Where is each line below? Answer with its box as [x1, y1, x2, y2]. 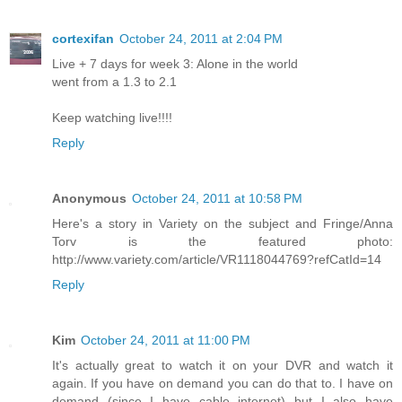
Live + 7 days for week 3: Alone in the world [52, 56, 298, 71]
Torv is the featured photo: [52, 233, 393, 249]
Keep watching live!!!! [52, 109, 172, 125]
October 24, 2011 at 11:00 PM [81, 332, 250, 347]
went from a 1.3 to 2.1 [52, 74, 177, 89]
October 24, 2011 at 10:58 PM [132, 190, 302, 205]
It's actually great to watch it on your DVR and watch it [52, 357, 393, 372]
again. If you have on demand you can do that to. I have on [52, 375, 393, 390]
